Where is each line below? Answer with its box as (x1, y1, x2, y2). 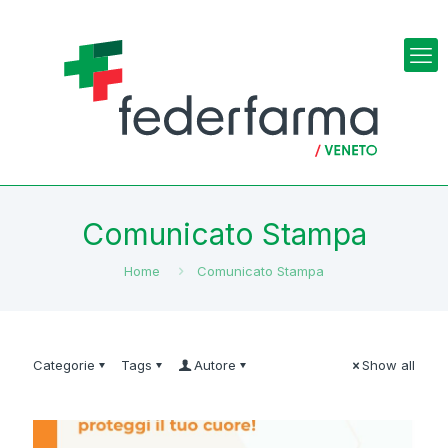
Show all (362, 357, 415, 374)
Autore (194, 357, 236, 374)
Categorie (33, 357, 95, 374)
